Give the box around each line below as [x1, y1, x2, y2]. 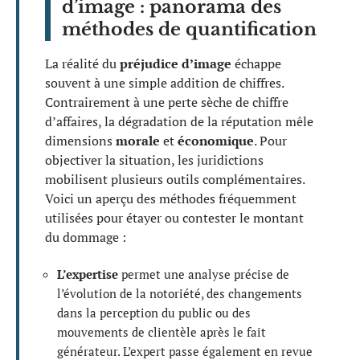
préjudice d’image [120, 54, 231, 72]
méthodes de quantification [62, 18, 317, 40]
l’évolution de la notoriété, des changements [57, 285, 302, 301]
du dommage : [45, 227, 126, 246]
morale [116, 131, 160, 149]
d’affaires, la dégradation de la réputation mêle [45, 112, 313, 130]
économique [178, 131, 254, 149]
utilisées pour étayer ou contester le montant [45, 208, 304, 227]
